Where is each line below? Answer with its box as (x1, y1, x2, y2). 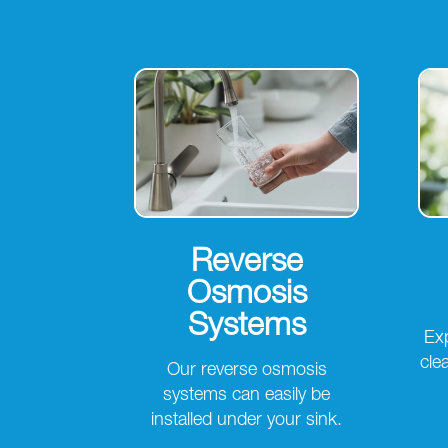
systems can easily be (163, 387, 331, 406)
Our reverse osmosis (166, 362, 327, 381)
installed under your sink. (151, 412, 343, 431)
